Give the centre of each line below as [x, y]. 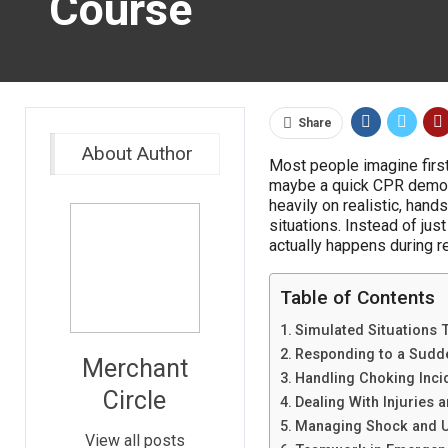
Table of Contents [357, 297]
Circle [135, 400]
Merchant [134, 368]
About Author [137, 153]
